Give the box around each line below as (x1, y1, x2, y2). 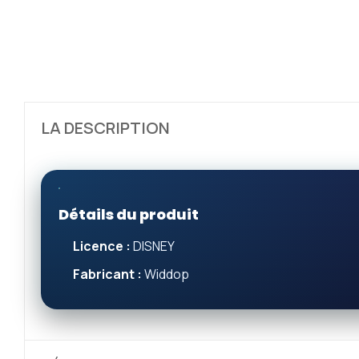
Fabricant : (73, 265, 142, 283)
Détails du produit (58, 204, 199, 224)
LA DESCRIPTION (41, 117, 170, 139)
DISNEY (131, 237, 175, 255)
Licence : (73, 237, 131, 255)
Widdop (142, 265, 189, 283)
